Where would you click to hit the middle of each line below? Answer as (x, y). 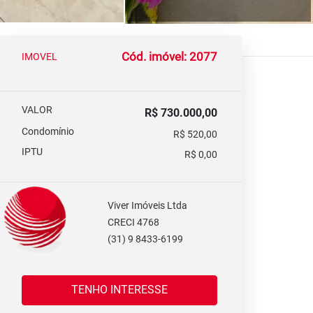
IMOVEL (39, 57)
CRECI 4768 (134, 223)
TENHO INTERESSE (139, 290)
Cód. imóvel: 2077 (169, 56)
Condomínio (48, 131)
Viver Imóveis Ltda (148, 206)
